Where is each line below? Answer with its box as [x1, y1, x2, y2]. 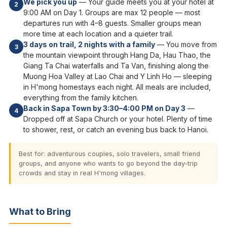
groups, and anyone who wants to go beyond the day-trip [19, 160, 198, 168]
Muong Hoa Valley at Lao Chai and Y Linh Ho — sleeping [23, 72, 212, 81]
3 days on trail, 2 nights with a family [23, 40, 155, 49]
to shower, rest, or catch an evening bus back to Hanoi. [23, 125, 208, 134]
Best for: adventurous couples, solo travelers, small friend [19, 150, 200, 158]
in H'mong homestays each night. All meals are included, [23, 83, 211, 92]
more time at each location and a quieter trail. [23, 29, 173, 39]
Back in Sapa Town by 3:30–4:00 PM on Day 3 [23, 104, 185, 113]
